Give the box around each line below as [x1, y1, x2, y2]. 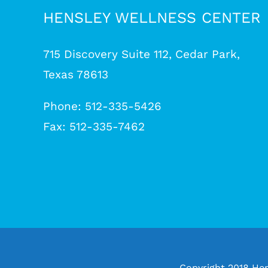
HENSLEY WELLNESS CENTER [43, 8, 261, 26]
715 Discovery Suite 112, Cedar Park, [43, 47, 240, 61]
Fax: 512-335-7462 [43, 119, 145, 133]
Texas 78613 [43, 67, 108, 81]
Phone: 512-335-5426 [43, 99, 162, 113]
